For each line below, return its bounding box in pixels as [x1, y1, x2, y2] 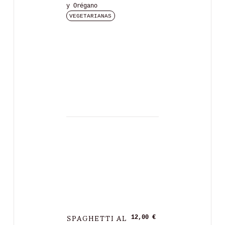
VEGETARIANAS [69, 13, 112, 19]
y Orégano [66, 3, 97, 10]
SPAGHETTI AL [66, 211, 127, 223]
